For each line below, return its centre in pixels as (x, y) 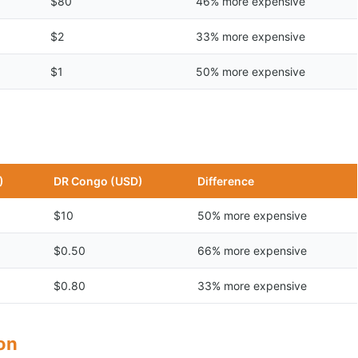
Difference (226, 181)
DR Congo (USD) (98, 181)
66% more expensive (252, 251)
